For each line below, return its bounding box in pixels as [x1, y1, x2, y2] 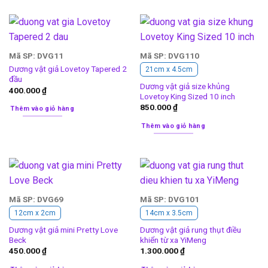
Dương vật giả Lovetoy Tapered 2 [8, 64, 127, 74]
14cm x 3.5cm [145, 209, 193, 218]
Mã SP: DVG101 [139, 194, 199, 205]
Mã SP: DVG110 [139, 51, 199, 61]
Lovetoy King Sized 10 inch [139, 91, 235, 101]
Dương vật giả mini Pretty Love [8, 224, 118, 234]
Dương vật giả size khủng [139, 81, 230, 91]
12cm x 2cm [14, 209, 56, 218]
